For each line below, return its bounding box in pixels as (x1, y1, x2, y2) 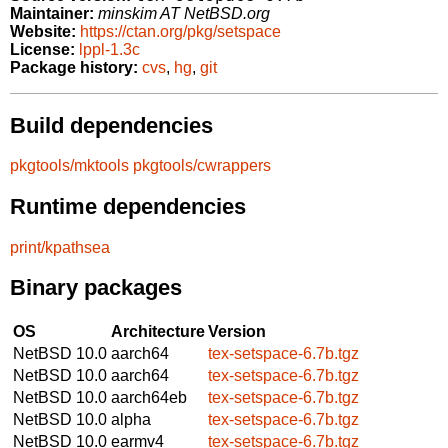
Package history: (10, 59, 138, 77)
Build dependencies (10, 112, 213, 138)
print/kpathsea (10, 238, 110, 256)
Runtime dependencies (10, 193, 246, 219)
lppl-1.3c (79, 41, 140, 59)
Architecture (111, 322, 205, 340)
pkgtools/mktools (10, 157, 129, 175)
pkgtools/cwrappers (133, 157, 271, 175)
